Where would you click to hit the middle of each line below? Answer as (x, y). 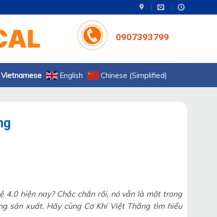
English (71, 75)
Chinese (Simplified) (134, 75)
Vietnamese (21, 75)
